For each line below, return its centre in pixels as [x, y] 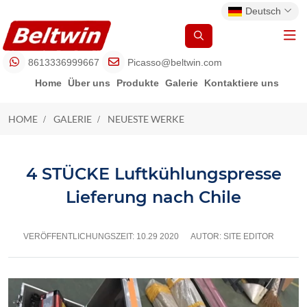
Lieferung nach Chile [153, 197]
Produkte [137, 83]
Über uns [89, 83]
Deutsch [263, 11]
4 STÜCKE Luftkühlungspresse [153, 174]
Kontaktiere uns [241, 83]
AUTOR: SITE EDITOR [232, 236]
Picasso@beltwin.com [175, 62]
